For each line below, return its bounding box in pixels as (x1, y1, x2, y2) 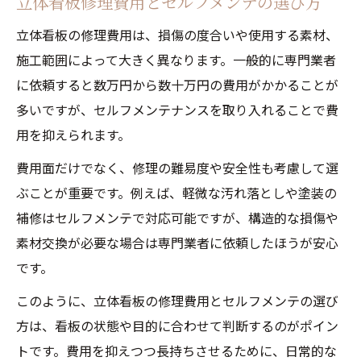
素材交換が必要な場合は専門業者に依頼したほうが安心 (16, 233, 338, 252)
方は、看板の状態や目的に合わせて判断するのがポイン (16, 316, 338, 335)
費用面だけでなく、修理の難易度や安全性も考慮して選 (16, 158, 338, 177)
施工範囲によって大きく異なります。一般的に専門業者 (16, 50, 336, 69)
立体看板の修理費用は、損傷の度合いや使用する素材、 (16, 25, 338, 44)
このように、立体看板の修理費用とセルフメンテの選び (16, 291, 338, 310)
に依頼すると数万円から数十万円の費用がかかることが (16, 75, 338, 94)
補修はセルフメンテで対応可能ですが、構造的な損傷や (16, 208, 338, 227)
